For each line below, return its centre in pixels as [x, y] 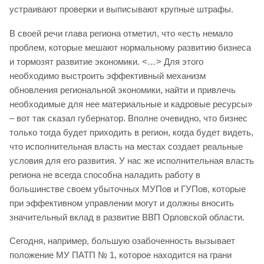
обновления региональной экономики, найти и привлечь [123, 90]
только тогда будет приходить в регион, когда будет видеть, [131, 132]
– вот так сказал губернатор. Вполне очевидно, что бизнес [128, 118]
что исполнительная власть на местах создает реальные [126, 146]
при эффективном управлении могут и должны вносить [122, 203]
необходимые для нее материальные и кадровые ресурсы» [131, 104]
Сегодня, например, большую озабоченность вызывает [122, 240]
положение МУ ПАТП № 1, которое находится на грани [121, 255]
